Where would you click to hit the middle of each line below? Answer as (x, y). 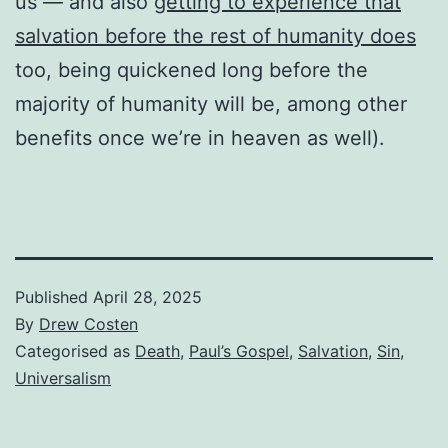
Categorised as (75, 350)
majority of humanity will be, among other (211, 103)
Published (54, 296)
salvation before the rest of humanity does (215, 35)
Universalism (63, 377)
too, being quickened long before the (191, 69)
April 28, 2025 (147, 296)
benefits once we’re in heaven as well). (200, 137)
